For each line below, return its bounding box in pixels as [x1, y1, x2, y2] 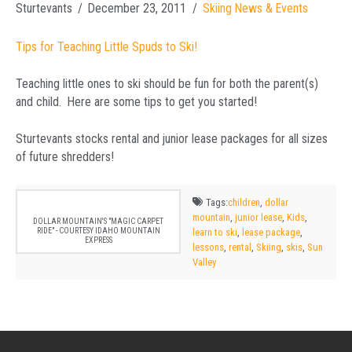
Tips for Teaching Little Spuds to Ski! [16, 39, 197, 55]
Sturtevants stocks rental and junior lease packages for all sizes [16, 131, 328, 147]
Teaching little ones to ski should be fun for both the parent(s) [16, 76, 318, 92]
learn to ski [192, 226, 237, 239]
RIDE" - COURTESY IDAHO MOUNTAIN [36, 225, 160, 235]
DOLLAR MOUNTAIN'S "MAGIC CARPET [33, 216, 163, 225]
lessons [192, 241, 224, 254]
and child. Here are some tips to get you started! [16, 94, 257, 110]
